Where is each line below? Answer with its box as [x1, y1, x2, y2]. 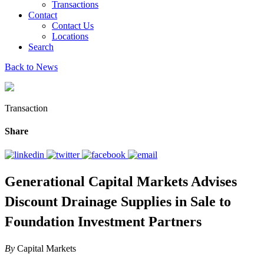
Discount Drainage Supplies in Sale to [5, 194, 231, 210]
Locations [52, 31, 88, 41]
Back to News [5, 62, 58, 72]
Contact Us [52, 21, 94, 31]
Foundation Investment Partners [5, 214, 202, 230]
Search [28, 42, 54, 52]
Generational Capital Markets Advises [5, 174, 237, 190]
